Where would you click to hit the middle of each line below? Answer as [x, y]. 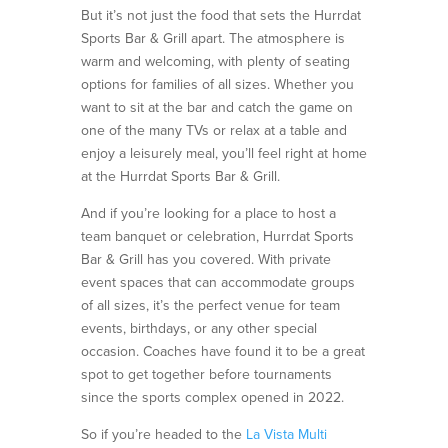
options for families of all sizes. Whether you [217, 84]
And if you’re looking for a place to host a [208, 213]
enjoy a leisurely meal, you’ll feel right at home [223, 153]
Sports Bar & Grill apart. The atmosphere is [212, 38]
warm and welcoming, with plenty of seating [215, 61]
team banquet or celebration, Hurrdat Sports [217, 236]
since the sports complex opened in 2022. [212, 397]
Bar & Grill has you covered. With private [205, 259]
